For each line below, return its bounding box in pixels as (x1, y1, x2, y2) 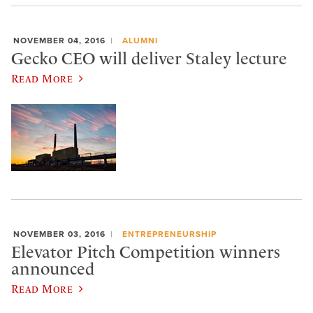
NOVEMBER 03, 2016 (13, 229, 105, 239)
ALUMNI (122, 36, 158, 45)
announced (11, 259, 94, 279)
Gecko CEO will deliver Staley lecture (11, 48, 287, 68)
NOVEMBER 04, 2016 (13, 36, 105, 45)
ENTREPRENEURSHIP (122, 229, 217, 239)
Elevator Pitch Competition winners (11, 242, 280, 262)
